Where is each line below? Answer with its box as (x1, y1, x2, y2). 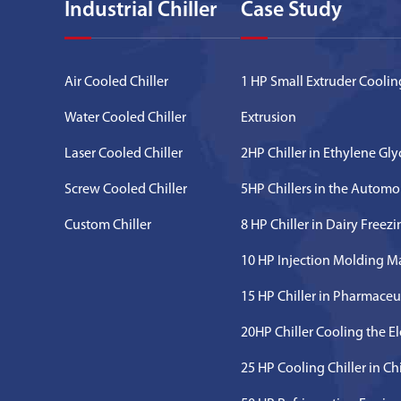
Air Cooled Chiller (64, 74, 168, 90)
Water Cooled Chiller (64, 110, 186, 125)
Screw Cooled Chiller (64, 182, 187, 197)
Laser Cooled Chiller (64, 146, 183, 161)
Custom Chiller (64, 218, 151, 233)
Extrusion (241, 110, 296, 125)
